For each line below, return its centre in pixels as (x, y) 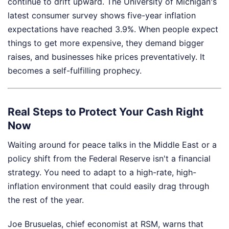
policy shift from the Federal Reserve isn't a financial (109, 158)
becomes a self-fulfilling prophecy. (75, 71)
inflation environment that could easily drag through (108, 186)
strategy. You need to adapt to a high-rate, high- (102, 172)
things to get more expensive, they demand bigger (106, 43)
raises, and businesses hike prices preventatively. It (106, 57)
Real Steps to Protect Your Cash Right (106, 112)
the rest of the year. (46, 200)
